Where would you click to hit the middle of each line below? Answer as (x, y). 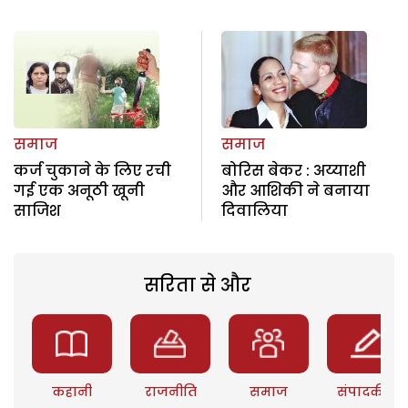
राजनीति (170, 392)
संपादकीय (367, 392)
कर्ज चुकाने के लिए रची (92, 171)
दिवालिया (254, 211)
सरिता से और (197, 286)
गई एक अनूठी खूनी (79, 191)
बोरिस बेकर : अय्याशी (293, 171)
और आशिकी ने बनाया (295, 191)
